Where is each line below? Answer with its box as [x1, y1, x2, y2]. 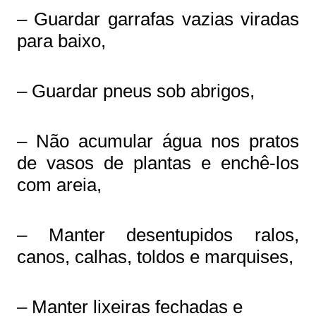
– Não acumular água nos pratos [16, 130, 300, 152]
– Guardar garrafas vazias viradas [16, 8, 300, 30]
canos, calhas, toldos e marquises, [16, 246, 293, 267]
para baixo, [16, 30, 106, 51]
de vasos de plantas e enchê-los [16, 152, 300, 174]
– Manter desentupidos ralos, [16, 224, 300, 245]
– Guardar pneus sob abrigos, [16, 80, 255, 102]
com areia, [16, 174, 102, 195]
